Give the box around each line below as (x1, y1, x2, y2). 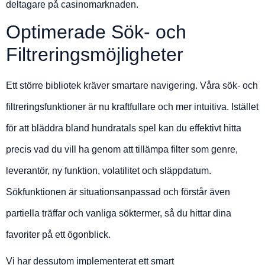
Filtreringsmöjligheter (6, 43, 183, 65)
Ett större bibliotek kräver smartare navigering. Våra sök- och (6, 80, 258, 91)
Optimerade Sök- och (6, 21, 186, 43)
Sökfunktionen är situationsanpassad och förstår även (6, 186, 230, 197)
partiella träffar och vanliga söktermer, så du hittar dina (6, 208, 231, 218)
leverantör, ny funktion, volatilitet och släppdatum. (6, 165, 211, 176)
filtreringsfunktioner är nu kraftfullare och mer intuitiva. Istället (6, 101, 258, 112)
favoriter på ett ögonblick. (6, 229, 111, 240)
